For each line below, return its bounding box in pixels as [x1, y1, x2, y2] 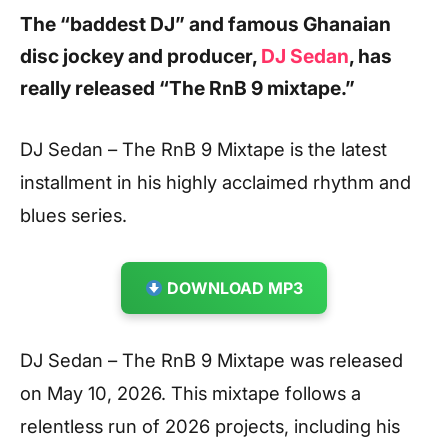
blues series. [20, 204, 127, 227]
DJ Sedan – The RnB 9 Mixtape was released [20, 349, 403, 372]
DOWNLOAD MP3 [163, 278, 304, 299]
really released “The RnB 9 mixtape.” [20, 76, 355, 101]
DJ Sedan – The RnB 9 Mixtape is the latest [20, 138, 387, 161]
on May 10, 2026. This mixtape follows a [20, 382, 361, 405]
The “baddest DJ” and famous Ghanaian [20, 12, 391, 37]
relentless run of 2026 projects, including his [20, 415, 400, 438]
